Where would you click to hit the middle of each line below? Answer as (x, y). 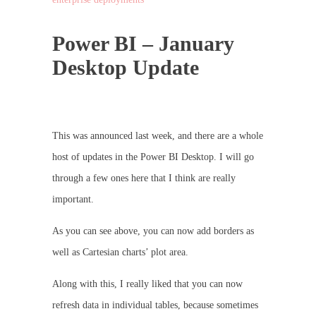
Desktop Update (126, 67)
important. (73, 199)
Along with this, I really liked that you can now (147, 284)
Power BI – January (143, 43)
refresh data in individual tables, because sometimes (155, 305)
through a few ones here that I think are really (144, 178)
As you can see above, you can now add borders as (153, 231)
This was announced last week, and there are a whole (158, 135)
